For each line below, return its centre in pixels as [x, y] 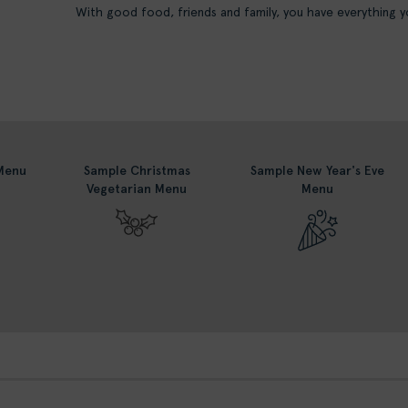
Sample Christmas [137, 171]
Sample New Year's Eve [318, 171]
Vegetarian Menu [137, 189]
